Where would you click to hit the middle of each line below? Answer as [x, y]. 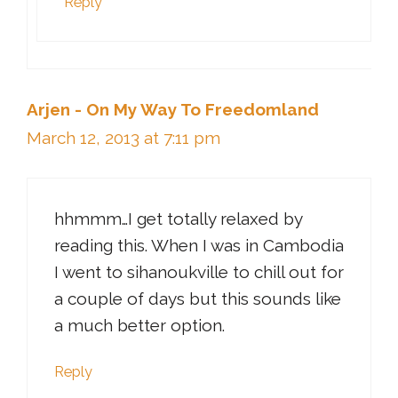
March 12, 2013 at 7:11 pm [123, 137]
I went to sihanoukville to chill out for [199, 272]
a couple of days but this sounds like [198, 299]
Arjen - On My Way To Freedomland [173, 109]
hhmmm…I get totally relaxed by [178, 219]
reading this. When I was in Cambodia [199, 246]
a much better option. [139, 326]
